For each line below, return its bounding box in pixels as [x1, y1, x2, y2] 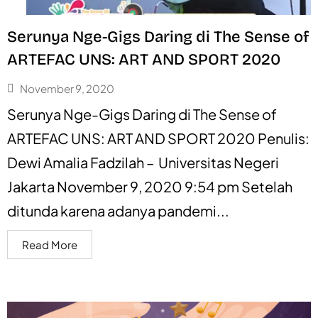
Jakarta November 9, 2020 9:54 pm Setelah [7, 177, 292, 195]
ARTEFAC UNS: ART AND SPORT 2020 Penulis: [7, 128, 309, 147]
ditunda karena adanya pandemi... [7, 201, 229, 219]
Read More [22, 237, 77, 251]
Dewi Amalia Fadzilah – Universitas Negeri [7, 153, 279, 171]
